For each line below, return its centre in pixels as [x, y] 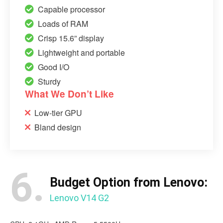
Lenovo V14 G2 [79, 198]
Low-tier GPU [58, 112]
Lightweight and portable [81, 52]
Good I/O [54, 67]
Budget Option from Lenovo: [129, 182]
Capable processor [71, 9]
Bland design [58, 127]
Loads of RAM [63, 23]
